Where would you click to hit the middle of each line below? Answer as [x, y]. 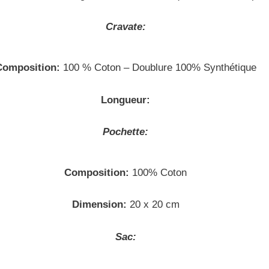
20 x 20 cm [153, 205]
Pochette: [125, 132]
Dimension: [99, 205]
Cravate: [125, 27]
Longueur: [125, 100]
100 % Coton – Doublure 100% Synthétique [158, 68]
